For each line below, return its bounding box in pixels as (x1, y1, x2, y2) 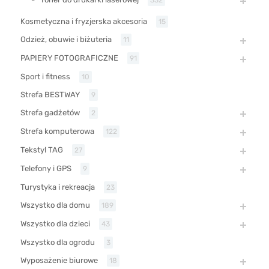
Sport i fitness (20, 71, 70, 81)
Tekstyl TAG (20, 145, 63, 154)
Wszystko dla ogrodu (20, 237, 95, 247)
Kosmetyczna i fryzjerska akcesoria (20, 16, 147, 26)
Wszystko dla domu (20, 200, 90, 210)
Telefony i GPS (20, 163, 71, 173)
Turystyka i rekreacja (20, 182, 95, 192)
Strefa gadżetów (20, 107, 80, 117)
